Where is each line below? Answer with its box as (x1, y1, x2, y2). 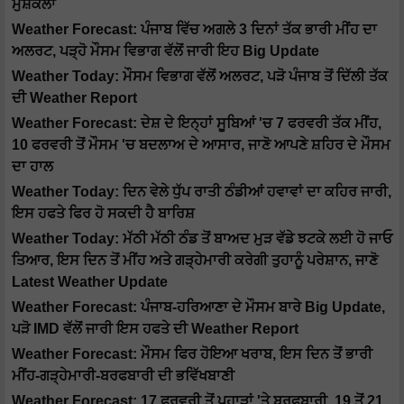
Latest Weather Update (12, 274, 168, 290)
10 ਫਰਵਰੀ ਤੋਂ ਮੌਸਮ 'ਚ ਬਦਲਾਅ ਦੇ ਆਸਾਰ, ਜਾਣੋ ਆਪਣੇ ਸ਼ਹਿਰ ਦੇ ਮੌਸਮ (12, 137, 390, 153)
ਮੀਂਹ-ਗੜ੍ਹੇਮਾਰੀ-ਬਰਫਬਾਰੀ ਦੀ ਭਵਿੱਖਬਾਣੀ (12, 368, 234, 384)
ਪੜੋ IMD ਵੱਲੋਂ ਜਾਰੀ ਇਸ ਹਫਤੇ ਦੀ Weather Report (12, 321, 298, 337)
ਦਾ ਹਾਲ (12, 159, 53, 175)
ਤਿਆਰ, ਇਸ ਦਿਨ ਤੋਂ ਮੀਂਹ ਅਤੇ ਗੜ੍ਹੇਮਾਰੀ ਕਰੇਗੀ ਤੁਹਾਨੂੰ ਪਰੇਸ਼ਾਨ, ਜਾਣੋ (12, 252, 378, 269)
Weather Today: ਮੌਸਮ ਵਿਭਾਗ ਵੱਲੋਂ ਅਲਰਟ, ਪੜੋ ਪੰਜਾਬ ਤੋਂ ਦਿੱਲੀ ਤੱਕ (12, 69, 388, 85)
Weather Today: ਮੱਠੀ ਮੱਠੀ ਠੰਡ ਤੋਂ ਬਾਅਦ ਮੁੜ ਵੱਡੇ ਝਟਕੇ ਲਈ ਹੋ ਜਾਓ (12, 231, 392, 247)
